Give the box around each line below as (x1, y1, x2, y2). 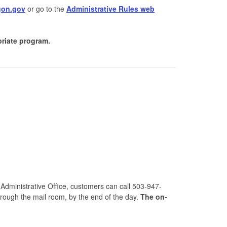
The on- (140, 191, 167, 202)
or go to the (25, 3, 66, 14)
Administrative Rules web (66, 3, 155, 14)
